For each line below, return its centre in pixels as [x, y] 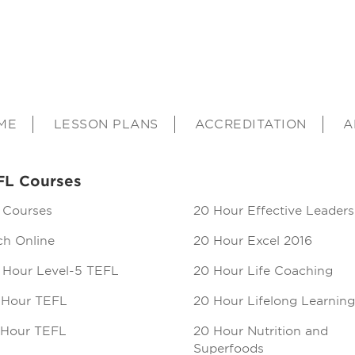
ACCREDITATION [251, 124]
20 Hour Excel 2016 [252, 241]
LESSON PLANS [106, 124]
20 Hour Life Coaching [263, 271]
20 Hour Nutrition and [260, 331]
